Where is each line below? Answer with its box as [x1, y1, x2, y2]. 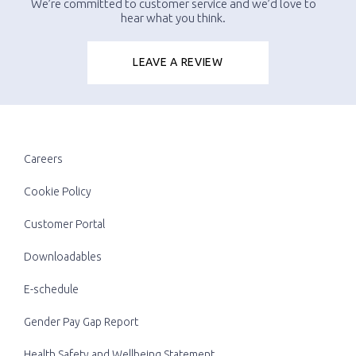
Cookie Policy [24, 184, 91, 198]
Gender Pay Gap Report [24, 315, 138, 328]
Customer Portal [24, 217, 105, 230]
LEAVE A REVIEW [133, 55, 223, 68]
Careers [24, 152, 63, 165]
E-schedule [24, 282, 79, 296]
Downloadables [24, 250, 102, 263]
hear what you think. [121, 10, 226, 25]
